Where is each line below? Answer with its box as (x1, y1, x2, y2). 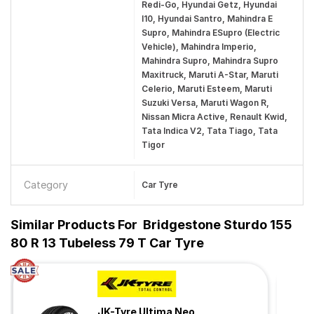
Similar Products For (11, 217, 137, 232)
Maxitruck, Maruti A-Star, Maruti (141, 69, 278, 80)
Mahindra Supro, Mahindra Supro (141, 55, 278, 66)
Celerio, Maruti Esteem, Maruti (141, 83, 272, 94)
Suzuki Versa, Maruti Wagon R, (141, 97, 269, 108)
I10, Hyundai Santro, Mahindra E (141, 13, 273, 24)
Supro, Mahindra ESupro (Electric (141, 27, 280, 38)
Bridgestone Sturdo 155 (143, 217, 292, 232)
